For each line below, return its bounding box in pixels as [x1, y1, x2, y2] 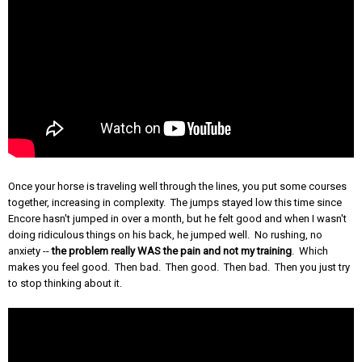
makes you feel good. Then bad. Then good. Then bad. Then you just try [8, 260, 350, 273]
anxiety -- [8, 244, 52, 257]
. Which [292, 244, 328, 257]
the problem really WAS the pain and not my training [52, 244, 292, 257]
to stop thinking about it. [8, 276, 122, 289]
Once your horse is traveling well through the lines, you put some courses [8, 179, 347, 192]
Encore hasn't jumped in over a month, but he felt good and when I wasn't [8, 212, 347, 225]
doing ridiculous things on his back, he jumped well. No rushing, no [8, 228, 322, 241]
